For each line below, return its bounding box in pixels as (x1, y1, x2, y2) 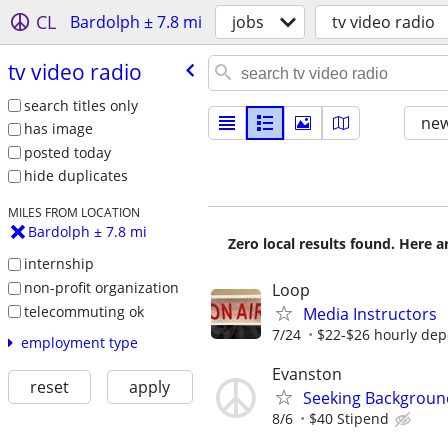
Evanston (272, 363, 342, 386)
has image (23, 119, 93, 139)
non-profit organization (23, 277, 179, 297)
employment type (20, 333, 138, 353)
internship (23, 254, 94, 274)
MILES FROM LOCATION (7, 204, 140, 221)
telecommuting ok (23, 301, 144, 321)
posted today (23, 142, 111, 162)
